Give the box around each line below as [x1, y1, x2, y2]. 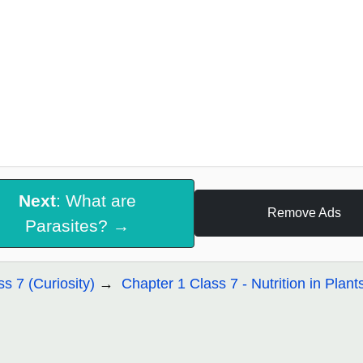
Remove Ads [267, 206, 341, 220]
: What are [55, 191, 136, 211]
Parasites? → [24, 216, 130, 236]
